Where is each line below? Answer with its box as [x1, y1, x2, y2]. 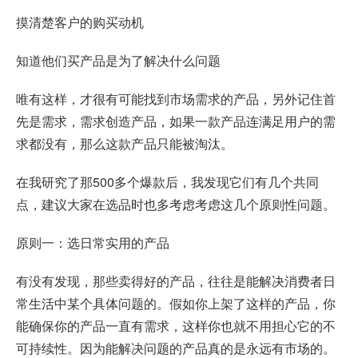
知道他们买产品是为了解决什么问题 [16, 51, 221, 70]
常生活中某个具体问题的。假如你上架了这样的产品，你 [16, 294, 336, 313]
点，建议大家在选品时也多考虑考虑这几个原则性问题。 [16, 195, 336, 214]
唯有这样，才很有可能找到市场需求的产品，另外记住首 [16, 89, 336, 109]
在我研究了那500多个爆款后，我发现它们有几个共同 [16, 173, 319, 192]
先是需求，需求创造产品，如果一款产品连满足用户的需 [16, 112, 336, 131]
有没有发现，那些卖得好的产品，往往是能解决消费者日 [16, 272, 336, 291]
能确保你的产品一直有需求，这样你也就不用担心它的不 [16, 316, 336, 336]
